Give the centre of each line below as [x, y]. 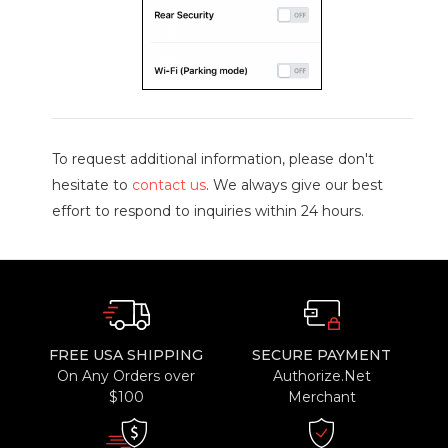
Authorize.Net [321, 376]
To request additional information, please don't [212, 159]
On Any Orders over [126, 376]
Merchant [321, 397]
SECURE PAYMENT [322, 355]
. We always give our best [294, 185]
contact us [168, 185]
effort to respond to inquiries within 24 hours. [207, 211]
